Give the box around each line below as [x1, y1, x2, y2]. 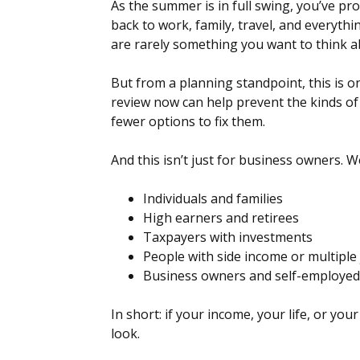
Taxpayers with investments [143, 228, 313, 247]
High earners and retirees [143, 209, 299, 227]
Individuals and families [143, 190, 283, 208]
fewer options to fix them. [111, 112, 265, 131]
